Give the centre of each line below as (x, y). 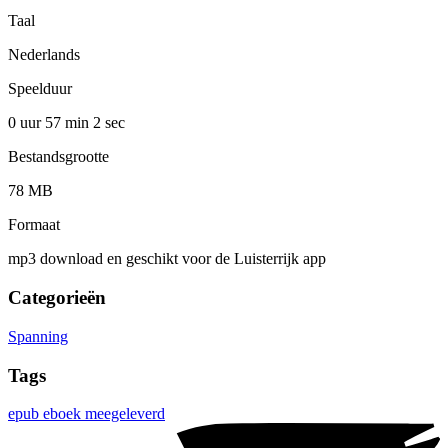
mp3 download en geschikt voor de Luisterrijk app (167, 259)
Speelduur (40, 89)
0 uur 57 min (50, 123)
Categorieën (57, 298)
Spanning (38, 336)
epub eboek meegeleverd (86, 414)
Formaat (34, 225)
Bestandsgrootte (58, 157)
